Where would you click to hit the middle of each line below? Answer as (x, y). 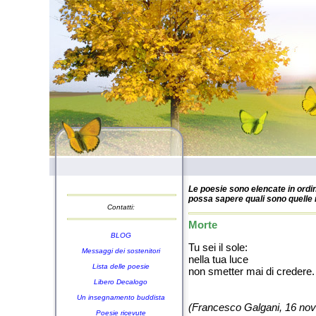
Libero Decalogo (121, 282)
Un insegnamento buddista (121, 297)
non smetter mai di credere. (251, 271)
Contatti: (121, 207)
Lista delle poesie (121, 266)
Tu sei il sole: (218, 247)
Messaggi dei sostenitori (121, 251)
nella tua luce (218, 259)
